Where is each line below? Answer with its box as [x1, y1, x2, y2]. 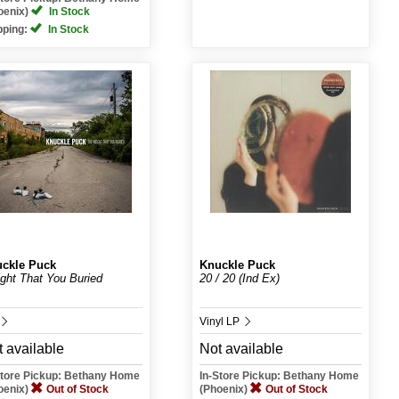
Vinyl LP [199, 315, 242, 328]
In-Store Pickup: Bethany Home [199, 370, 359, 382]
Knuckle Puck [199, 258, 275, 272]
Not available [199, 341, 283, 356]
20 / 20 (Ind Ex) [199, 272, 280, 285]
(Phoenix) [199, 383, 250, 395]
